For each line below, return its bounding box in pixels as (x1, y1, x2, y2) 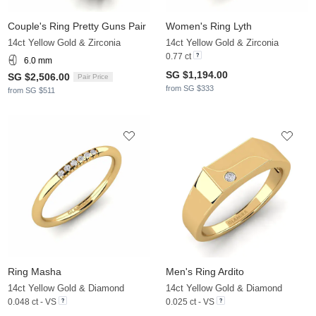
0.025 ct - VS (166, 297, 214, 308)
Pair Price (78, 73, 109, 81)
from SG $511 (8, 86, 55, 95)
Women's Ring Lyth (166, 20, 252, 32)
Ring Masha (8, 266, 61, 278)
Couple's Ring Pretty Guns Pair (8, 20, 146, 32)
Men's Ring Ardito (166, 266, 244, 278)
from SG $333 (166, 84, 214, 93)
